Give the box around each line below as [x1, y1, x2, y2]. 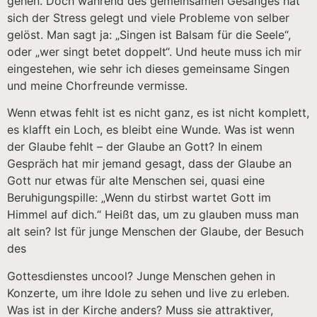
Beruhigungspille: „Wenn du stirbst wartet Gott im [7, 190, 271, 205]
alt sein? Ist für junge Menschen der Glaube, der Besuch [7, 224, 304, 239]
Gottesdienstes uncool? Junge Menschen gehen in [7, 268, 275, 283]
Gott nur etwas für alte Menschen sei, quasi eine [7, 173, 265, 188]
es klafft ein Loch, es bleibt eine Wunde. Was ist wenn [7, 122, 294, 137]
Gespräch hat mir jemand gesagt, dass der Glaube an [7, 156, 292, 171]
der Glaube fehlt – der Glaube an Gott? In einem [7, 139, 263, 154]
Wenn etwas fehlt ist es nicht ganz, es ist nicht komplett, [7, 105, 309, 120]
